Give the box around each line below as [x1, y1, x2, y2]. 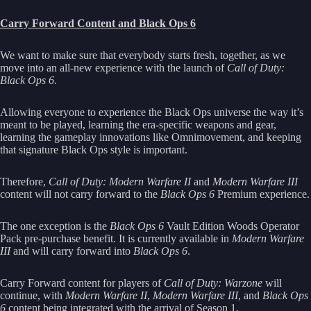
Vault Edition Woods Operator [164, 219, 299, 232]
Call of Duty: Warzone [164, 276, 262, 289]
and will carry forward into [10, 244, 133, 257]
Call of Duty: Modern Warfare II [49, 175, 191, 187]
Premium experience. [217, 187, 310, 200]
